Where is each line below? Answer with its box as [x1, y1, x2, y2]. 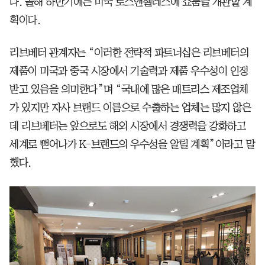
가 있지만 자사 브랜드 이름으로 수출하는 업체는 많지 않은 [9, 102, 251, 113]
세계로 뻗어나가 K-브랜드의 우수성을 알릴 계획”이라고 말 [9, 138, 254, 150]
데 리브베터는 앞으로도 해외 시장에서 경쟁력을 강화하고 [9, 120, 245, 131]
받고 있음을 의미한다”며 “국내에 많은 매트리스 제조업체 [9, 83, 248, 95]
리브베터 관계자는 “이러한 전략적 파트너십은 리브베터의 [9, 47, 248, 58]
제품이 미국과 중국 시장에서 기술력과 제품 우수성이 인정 [9, 65, 248, 76]
